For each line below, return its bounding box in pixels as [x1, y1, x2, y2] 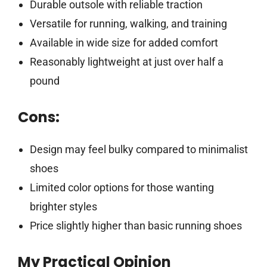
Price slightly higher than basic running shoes [29, 219, 242, 232]
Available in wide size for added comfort [29, 36, 218, 49]
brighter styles [29, 200, 97, 213]
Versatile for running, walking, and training [29, 17, 227, 30]
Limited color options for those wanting [29, 181, 214, 194]
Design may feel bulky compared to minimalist [29, 143, 248, 156]
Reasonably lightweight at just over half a [29, 55, 223, 69]
